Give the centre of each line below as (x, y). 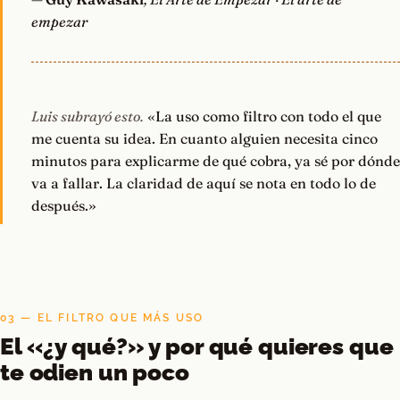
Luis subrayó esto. (87, 117)
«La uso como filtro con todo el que (262, 117)
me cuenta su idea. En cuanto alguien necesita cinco (204, 139)
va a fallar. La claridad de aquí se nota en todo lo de (204, 183)
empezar (59, 22)
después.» (64, 206)
